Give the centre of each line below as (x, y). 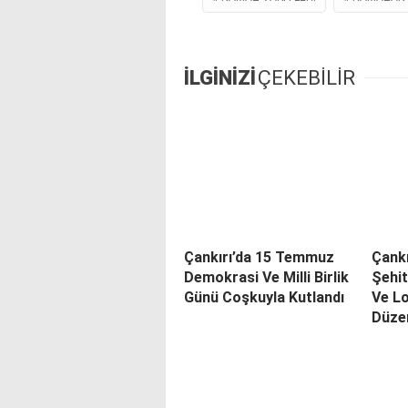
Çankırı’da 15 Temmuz (259, 257)
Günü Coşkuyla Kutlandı (264, 297)
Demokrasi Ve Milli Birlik (266, 277)
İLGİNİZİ (220, 77)
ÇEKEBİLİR (306, 77)
